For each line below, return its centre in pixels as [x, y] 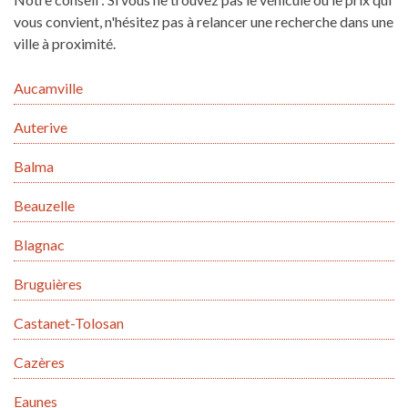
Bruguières [48, 284]
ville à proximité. [65, 44]
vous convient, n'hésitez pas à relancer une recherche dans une [204, 22]
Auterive [41, 127]
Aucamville [48, 88]
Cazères [39, 362]
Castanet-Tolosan [69, 323]
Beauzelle [44, 206]
